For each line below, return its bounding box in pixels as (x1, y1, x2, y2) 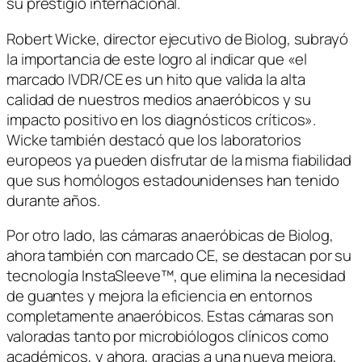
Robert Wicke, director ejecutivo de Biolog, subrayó (6, 27, 348, 49)
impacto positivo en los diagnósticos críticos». (6, 108, 317, 130)
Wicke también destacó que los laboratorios (6, 128, 301, 150)
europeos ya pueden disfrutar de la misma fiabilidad (6, 149, 351, 170)
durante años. (6, 189, 100, 211)
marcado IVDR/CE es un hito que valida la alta (6, 68, 305, 90)
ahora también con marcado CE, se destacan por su (6, 245, 352, 267)
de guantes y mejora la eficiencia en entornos (6, 285, 313, 307)
